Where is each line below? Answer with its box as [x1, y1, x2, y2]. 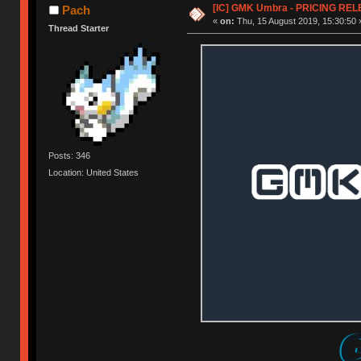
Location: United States [48, 168, 139, 178]
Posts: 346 [48, 151, 91, 161]
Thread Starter [48, 23, 110, 33]
